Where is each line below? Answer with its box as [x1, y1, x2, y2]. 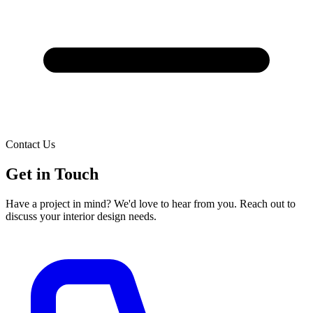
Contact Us [6, 138, 55, 150]
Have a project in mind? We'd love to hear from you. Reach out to [6, 197, 296, 210]
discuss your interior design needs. [6, 210, 156, 222]
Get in [6, 164, 54, 183]
